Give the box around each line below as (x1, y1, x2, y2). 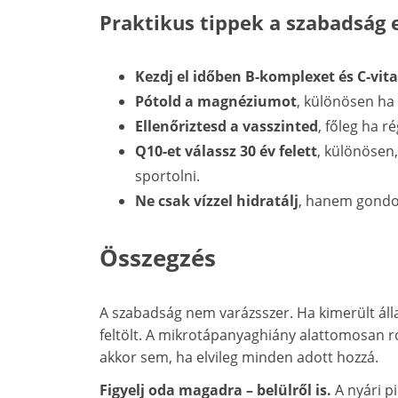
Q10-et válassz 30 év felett (135, 141, 317, 162)
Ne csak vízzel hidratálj (135, 191, 298, 211)
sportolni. (135, 166, 200, 187)
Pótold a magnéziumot (135, 92, 297, 112)
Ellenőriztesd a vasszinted (135, 116, 318, 137)
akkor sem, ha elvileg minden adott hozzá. (99, 347, 378, 368)
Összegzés (99, 242, 216, 275)
